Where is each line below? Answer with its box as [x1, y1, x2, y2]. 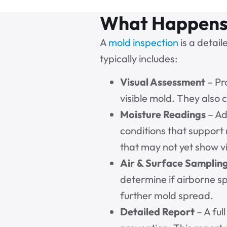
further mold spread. [120, 189, 213, 202]
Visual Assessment [120, 75, 205, 89]
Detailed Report [120, 205, 195, 218]
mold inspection [108, 35, 178, 49]
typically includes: [100, 52, 177, 65]
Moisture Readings [120, 108, 206, 121]
